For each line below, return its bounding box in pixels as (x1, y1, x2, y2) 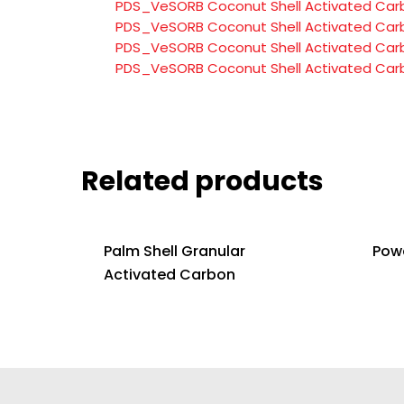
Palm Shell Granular (104, 240, 245, 262)
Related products (81, 161, 324, 200)
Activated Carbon (104, 263, 235, 285)
